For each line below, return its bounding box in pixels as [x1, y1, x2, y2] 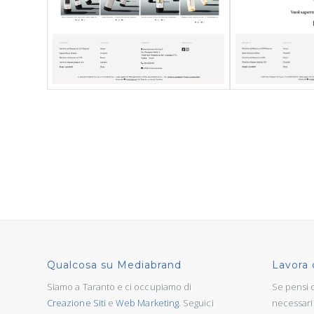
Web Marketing [116, 296, 179, 309]
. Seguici [178, 296, 214, 309]
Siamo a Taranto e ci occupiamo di [47, 280, 192, 293]
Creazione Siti [47, 296, 106, 309]
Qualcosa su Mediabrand [47, 259, 182, 272]
